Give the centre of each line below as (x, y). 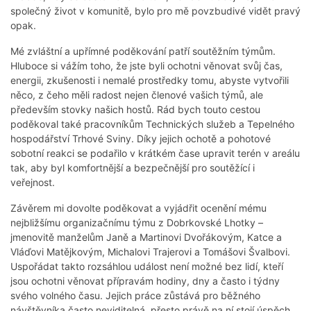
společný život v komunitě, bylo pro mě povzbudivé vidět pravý (155, 11)
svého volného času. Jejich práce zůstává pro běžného (135, 296)
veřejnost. (33, 183)
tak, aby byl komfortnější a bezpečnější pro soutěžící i (133, 168)
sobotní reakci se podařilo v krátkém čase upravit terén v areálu (155, 153)
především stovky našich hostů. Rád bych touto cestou (135, 110)
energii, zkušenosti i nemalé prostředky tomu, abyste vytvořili (150, 81)
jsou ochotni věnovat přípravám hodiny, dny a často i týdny (145, 281)
